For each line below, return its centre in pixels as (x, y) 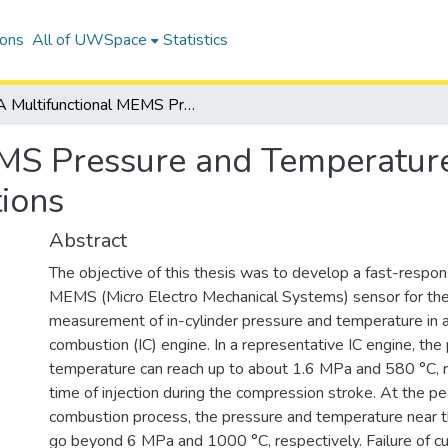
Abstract (88, 240)
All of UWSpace (89, 40)
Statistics (195, 40)
